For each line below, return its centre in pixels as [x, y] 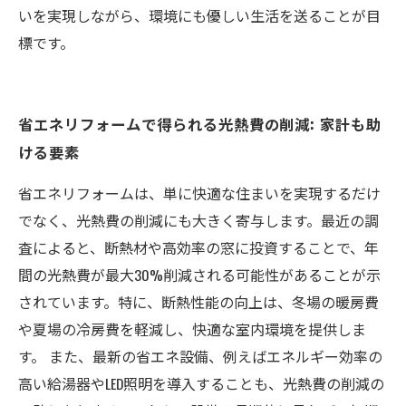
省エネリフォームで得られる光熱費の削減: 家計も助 [200, 124]
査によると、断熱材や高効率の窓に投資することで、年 [198, 247]
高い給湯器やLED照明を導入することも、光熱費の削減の [201, 383]
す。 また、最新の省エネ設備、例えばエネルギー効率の [200, 356]
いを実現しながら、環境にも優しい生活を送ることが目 [199, 15]
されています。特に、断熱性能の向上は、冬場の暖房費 [198, 302]
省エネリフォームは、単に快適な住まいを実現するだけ [199, 193]
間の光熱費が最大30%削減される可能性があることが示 [199, 275]
